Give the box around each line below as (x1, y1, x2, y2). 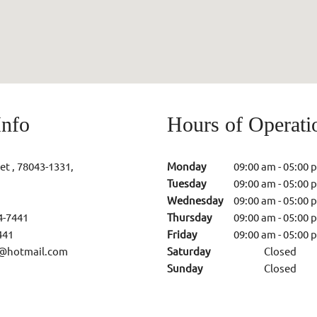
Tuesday (167, 178, 206, 190)
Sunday (167, 263, 202, 275)
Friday (167, 229, 197, 241)
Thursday (167, 212, 212, 224)
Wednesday (167, 195, 223, 207)
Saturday (167, 246, 210, 258)
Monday (167, 161, 206, 173)
